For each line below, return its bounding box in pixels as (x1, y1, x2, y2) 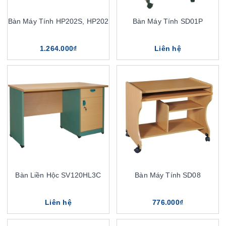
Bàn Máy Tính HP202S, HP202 (8, 17, 109, 25)
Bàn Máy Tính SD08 (135, 171, 201, 179)
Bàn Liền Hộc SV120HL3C (15, 171, 101, 179)
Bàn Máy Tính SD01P (132, 17, 203, 25)
